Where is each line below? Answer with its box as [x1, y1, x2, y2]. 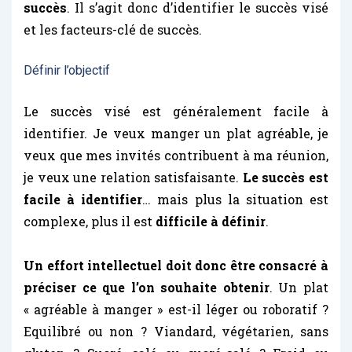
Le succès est [242, 168, 329, 185]
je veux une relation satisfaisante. [24, 168, 243, 185]
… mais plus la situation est [142, 190, 329, 207]
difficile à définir [156, 212, 266, 229]
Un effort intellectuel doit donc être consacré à [24, 256, 328, 273]
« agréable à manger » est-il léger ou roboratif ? [24, 300, 328, 317]
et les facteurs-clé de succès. [24, 20, 202, 38]
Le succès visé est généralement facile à [24, 102, 328, 119]
